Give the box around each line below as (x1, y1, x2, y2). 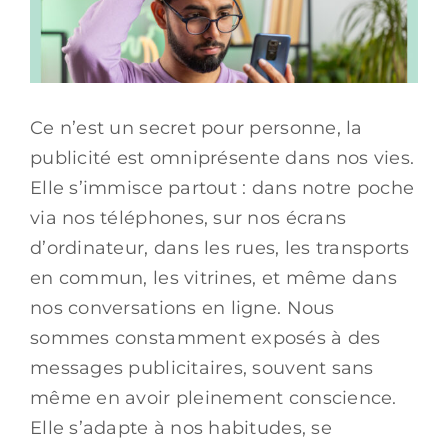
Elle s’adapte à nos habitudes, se (30, 416, 332, 439)
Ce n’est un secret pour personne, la (30, 116, 363, 139)
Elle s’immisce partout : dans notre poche (30, 176, 415, 199)
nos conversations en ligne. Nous (30, 296, 335, 319)
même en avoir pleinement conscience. (30, 386, 397, 409)
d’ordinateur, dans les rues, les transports (30, 236, 410, 259)
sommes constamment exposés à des (30, 326, 381, 349)
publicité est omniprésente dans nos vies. (30, 146, 415, 169)
